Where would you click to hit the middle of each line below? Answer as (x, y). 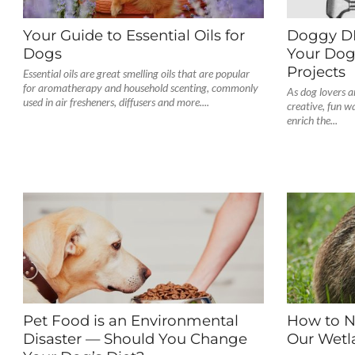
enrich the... (313, 120)
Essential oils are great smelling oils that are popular (136, 73)
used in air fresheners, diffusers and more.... (116, 102)
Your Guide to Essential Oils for (134, 35)
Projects (317, 72)
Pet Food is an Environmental (130, 321)
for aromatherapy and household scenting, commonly (140, 88)
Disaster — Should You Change (135, 339)
